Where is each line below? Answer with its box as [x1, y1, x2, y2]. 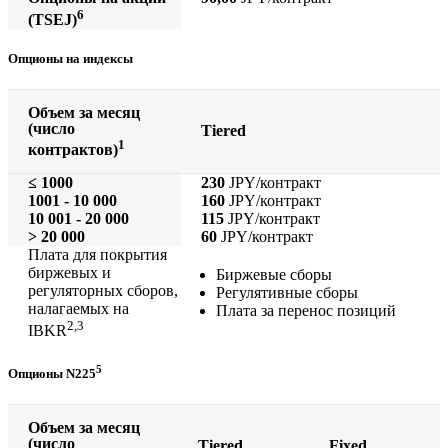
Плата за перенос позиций [216, 302, 396, 320]
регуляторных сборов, [28, 282, 178, 300]
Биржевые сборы [216, 266, 332, 284]
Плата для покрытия [28, 246, 167, 264]
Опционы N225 [8, 365, 96, 381]
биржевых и [28, 264, 111, 282]
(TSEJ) [28, 11, 77, 29]
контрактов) [28, 141, 118, 159]
